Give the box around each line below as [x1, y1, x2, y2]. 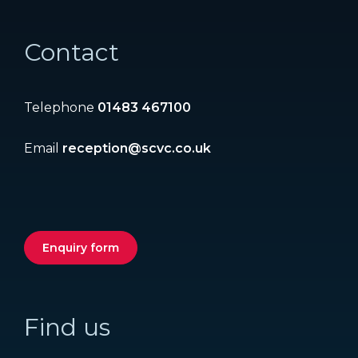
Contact [24, 37, 119, 67]
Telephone [24, 99, 97, 115]
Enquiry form [42, 241, 119, 256]
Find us [24, 312, 110, 343]
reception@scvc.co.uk [62, 140, 211, 156]
